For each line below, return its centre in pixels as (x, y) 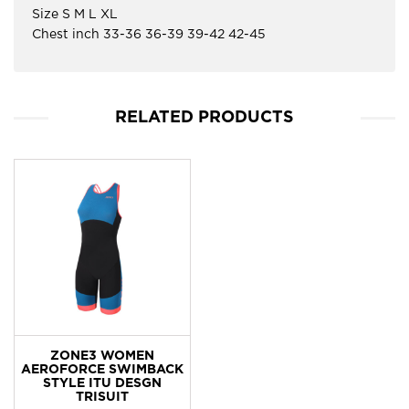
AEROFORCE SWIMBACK (102, 370)
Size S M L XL (75, 15)
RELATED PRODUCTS (204, 117)
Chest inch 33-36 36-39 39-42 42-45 (149, 35)
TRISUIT (102, 398)
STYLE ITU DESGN (102, 384)
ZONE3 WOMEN (102, 357)
